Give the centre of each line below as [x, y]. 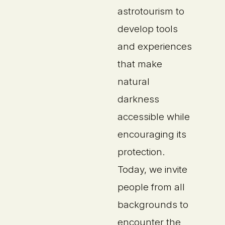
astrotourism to [151, 11]
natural [134, 81]
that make [140, 64]
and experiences [155, 46]
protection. [141, 152]
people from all [151, 187]
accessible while [154, 117]
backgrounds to [153, 204]
